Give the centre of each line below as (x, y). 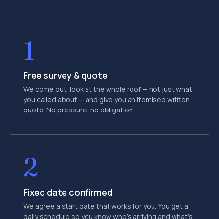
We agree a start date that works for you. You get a (106, 206)
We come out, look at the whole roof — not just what (108, 89)
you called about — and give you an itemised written (107, 99)
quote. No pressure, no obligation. (79, 110)
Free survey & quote (66, 75)
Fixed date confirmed (68, 192)
